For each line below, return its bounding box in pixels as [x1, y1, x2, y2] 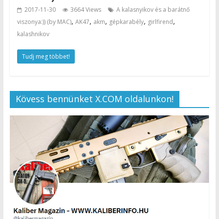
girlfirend [147, 18, 173, 26]
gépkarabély [109, 18, 144, 26]
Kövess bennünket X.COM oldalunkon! [15, 93, 174, 105]
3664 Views [70, 5, 101, 14]
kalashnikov [17, 30, 49, 39]
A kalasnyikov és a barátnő [116, 5, 190, 14]
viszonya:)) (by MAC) [17, 18, 71, 26]
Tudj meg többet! [22, 52, 70, 61]
